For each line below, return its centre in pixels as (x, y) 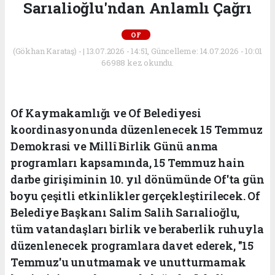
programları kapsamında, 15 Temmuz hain (128, 163)
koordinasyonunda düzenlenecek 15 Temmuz (137, 130)
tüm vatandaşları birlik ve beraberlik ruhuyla (137, 229)
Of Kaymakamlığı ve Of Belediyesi (106, 113)
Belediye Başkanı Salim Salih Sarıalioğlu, (125, 213)
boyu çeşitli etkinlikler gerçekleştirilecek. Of (135, 196)
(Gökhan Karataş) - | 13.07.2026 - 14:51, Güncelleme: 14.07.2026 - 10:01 (137, 51)
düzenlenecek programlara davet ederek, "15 (132, 246)
